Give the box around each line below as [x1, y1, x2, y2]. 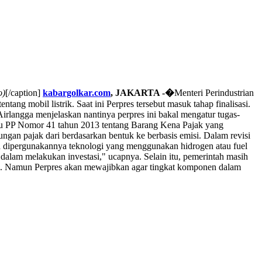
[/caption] [5, 88, 43, 98]
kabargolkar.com [43, 88, 111, 98]
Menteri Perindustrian [174, 88, 254, 98]
